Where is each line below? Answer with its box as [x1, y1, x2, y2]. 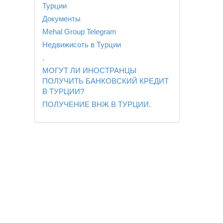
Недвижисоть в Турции [42, 40, 121, 49]
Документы [42, 14, 81, 23]
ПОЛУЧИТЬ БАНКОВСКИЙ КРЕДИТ [42, 76, 169, 85]
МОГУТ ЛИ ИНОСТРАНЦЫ [42, 66, 136, 75]
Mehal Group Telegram [42, 27, 116, 36]
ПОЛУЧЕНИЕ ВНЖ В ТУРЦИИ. [42, 100, 151, 109]
